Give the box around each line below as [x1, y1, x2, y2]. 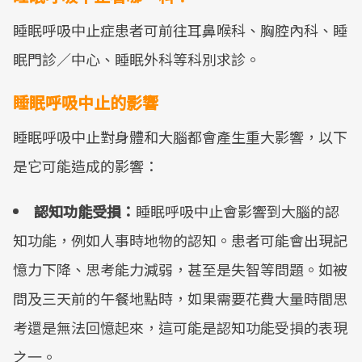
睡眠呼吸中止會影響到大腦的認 [136, 200, 339, 221]
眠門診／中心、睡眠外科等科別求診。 [13, 48, 260, 69]
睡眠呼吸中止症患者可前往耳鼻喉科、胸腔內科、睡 [13, 19, 347, 40]
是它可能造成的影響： [13, 155, 158, 176]
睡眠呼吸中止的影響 [13, 90, 158, 114]
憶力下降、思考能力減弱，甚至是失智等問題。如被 [13, 259, 347, 280]
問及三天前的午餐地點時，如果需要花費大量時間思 [13, 288, 347, 309]
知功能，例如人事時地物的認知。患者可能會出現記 [13, 229, 347, 250]
